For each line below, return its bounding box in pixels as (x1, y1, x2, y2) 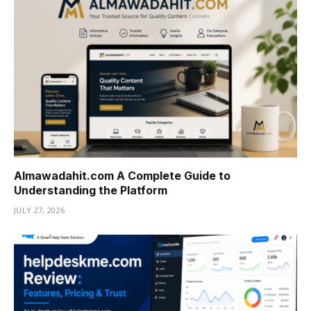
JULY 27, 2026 (14, 204, 65, 215)
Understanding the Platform (14, 183, 167, 197)
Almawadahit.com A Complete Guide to (14, 168, 230, 183)
